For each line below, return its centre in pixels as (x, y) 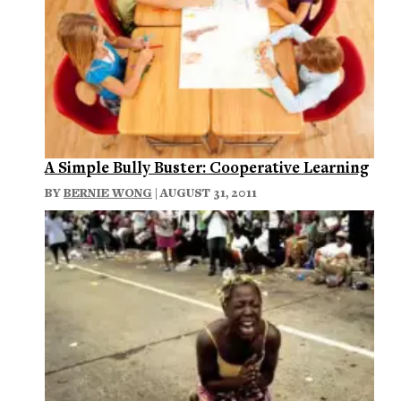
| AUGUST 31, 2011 (205, 192)
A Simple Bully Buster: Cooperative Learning (207, 166)
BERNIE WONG (108, 192)
